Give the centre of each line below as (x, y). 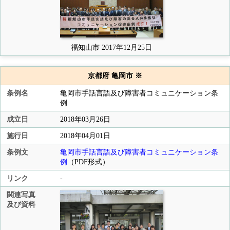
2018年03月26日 (85, 119)
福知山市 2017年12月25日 (111, 47)
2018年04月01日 (85, 136)
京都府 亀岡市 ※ (115, 76)
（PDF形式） (88, 162)
